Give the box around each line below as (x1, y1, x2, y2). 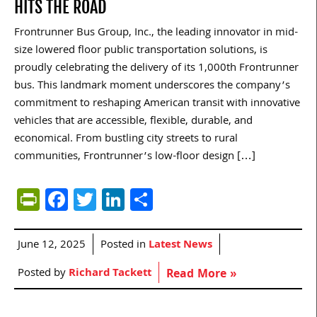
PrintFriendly (40, 180, 166, 217)
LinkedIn (125, 180, 207, 217)
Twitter (96, 180, 166, 217)
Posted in (100, 236, 149, 255)
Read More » (166, 265, 236, 284)
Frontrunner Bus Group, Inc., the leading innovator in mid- (14, 23, 298, 42)
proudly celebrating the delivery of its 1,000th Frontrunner (14, 59, 299, 78)
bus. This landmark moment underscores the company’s (14, 76, 290, 96)
